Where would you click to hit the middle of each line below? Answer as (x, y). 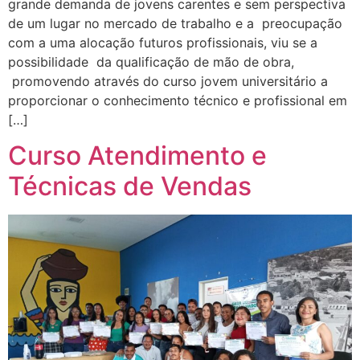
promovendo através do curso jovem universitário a (168, 81)
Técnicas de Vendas (130, 186)
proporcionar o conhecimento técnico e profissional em (178, 100)
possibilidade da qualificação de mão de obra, (151, 61)
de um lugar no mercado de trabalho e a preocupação (175, 23)
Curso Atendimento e (137, 155)
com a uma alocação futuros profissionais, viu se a (163, 42)
